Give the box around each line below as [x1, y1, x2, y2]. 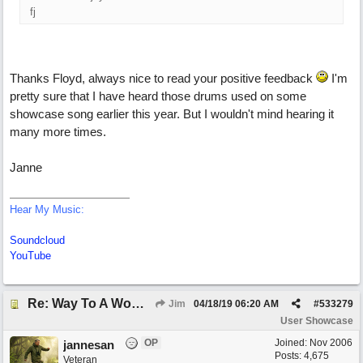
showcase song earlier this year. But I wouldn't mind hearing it [10, 107, 334, 121]
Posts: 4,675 [275, 350, 329, 361]
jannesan [63, 338, 114, 352]
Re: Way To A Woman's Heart [131, 297, 144, 310]
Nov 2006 [310, 337, 352, 348]
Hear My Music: [10, 203, 84, 216]
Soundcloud [10, 234, 65, 246]
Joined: [275, 337, 310, 348]
